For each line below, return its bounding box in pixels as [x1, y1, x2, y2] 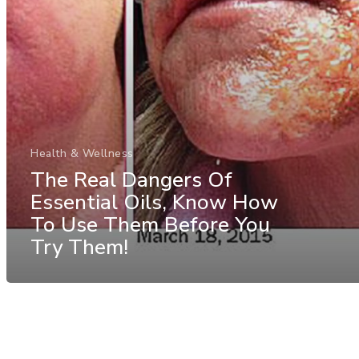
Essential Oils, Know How [30, 188, 278, 216]
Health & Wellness [30, 145, 134, 161]
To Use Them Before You [30, 210, 270, 239]
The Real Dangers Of [30, 165, 232, 194]
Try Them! [30, 232, 128, 261]
